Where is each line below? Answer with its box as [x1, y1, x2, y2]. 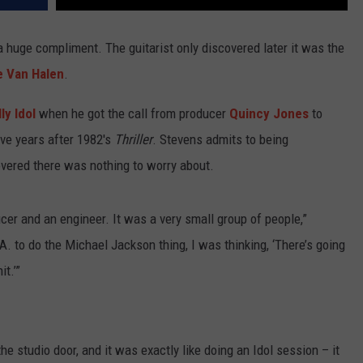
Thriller [114, 131, 152, 148]
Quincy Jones [229, 105, 309, 122]
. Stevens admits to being [152, 131, 288, 148]
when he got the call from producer [36, 105, 229, 122]
